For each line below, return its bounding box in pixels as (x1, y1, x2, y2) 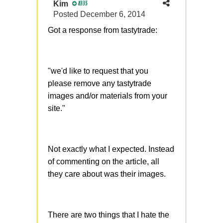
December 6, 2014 (80, 10, 145, 19)
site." (48, 104, 65, 113)
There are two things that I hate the (48, 211, 169, 220)
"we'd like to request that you (48, 67, 148, 76)
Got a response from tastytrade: (48, 26, 157, 35)
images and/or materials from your (48, 92, 167, 101)
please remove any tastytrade (48, 79, 151, 88)
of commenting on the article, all (48, 157, 159, 166)
